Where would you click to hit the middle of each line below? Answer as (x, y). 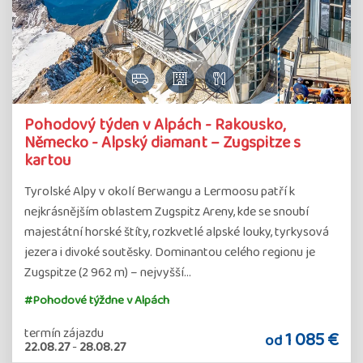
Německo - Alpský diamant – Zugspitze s (162, 142)
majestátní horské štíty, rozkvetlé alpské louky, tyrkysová (177, 232)
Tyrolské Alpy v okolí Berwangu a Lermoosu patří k (160, 191)
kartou (48, 160)
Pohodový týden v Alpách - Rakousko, (155, 124)
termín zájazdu (64, 333)
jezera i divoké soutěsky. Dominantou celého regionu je (170, 252)
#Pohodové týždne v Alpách (97, 300)
